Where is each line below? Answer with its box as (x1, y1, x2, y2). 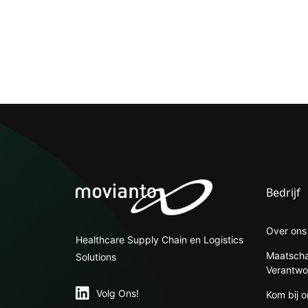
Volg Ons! (96, 287, 139, 299)
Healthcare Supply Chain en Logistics (75, 233, 243, 245)
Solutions (75, 250, 116, 263)
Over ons (265, 224, 307, 236)
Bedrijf (265, 184, 300, 200)
